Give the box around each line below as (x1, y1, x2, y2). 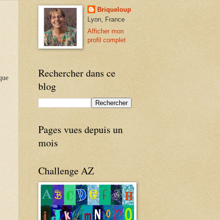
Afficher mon (87, 27, 124, 35)
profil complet (87, 36, 126, 44)
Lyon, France (87, 16, 125, 23)
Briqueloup (97, 6, 131, 13)
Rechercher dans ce (38, 66, 115, 80)
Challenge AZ (38, 164, 94, 178)
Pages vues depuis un (38, 123, 123, 137)
